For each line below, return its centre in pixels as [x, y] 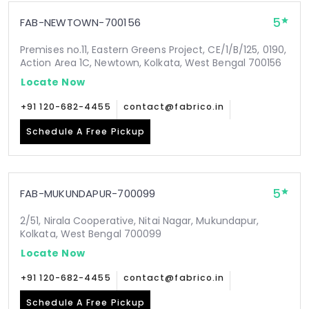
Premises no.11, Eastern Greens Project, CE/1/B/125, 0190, [153, 50]
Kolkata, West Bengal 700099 [91, 234]
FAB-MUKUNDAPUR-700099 [88, 193]
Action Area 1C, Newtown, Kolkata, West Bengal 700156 [151, 63]
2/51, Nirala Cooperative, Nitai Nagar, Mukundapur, [140, 221]
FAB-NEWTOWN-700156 [80, 22]
